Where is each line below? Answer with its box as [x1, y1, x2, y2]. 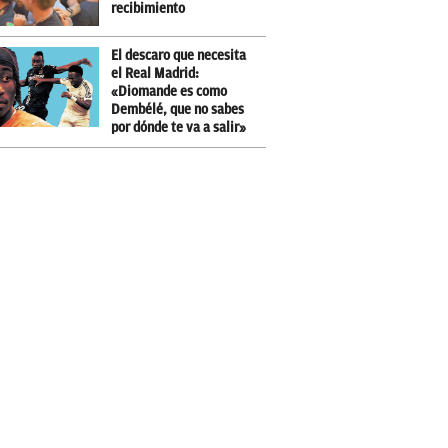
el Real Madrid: [111, 66, 199, 81]
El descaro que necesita [111, 48, 246, 63]
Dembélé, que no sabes [111, 102, 244, 117]
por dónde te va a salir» [111, 120, 246, 135]
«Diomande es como [111, 84, 227, 99]
